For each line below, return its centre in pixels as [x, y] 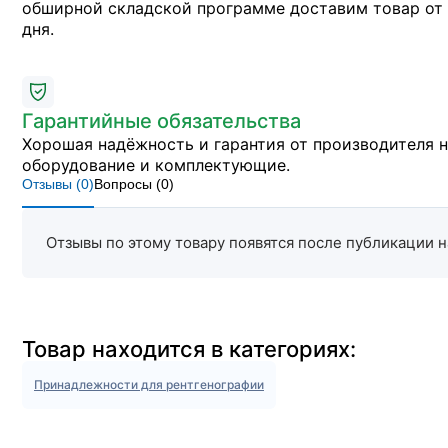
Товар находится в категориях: [189, 349]
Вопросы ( [127, 184]
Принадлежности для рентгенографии [149, 384]
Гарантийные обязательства [161, 121]
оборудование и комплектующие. [156, 165]
